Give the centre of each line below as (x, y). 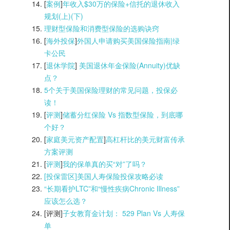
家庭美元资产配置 (75, 139)
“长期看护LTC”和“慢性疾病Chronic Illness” (112, 188)
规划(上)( (59, 16)
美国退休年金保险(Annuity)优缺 (130, 65)
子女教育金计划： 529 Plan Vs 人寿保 (124, 213)
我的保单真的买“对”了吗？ (105, 164)
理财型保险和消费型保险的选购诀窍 (102, 28)
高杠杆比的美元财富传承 (145, 139)
